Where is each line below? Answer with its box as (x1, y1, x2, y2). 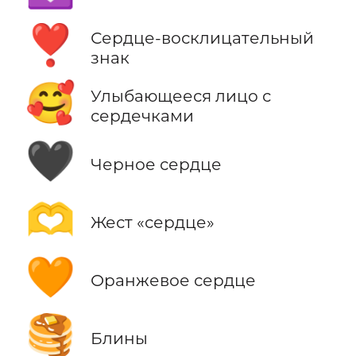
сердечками (90, 106, 194, 126)
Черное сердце (90, 153, 222, 174)
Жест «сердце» (90, 211, 215, 232)
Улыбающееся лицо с (90, 86, 271, 106)
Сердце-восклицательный (90, 28, 314, 48)
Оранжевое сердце (90, 269, 256, 290)
